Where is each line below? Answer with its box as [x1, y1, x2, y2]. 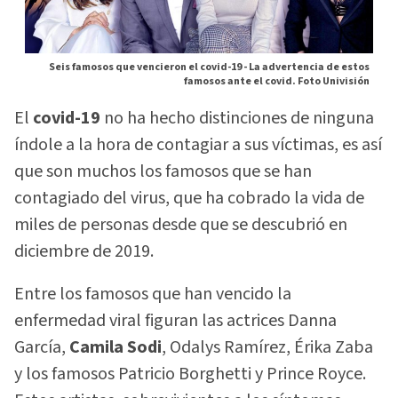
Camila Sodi [69, 335, 162, 361]
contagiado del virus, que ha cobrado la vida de [14, 185, 364, 211]
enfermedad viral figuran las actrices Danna [14, 308, 337, 334]
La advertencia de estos [249, 59, 370, 75]
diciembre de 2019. [14, 238, 154, 264]
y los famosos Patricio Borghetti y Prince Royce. [14, 362, 366, 387]
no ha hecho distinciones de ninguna [104, 105, 374, 131]
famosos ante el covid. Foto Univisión [184, 73, 370, 89]
